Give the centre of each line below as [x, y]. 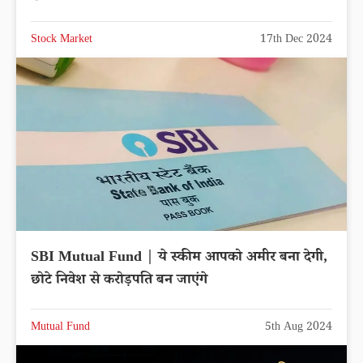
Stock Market [62, 40]
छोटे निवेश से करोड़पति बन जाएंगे [119, 282]
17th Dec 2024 [296, 40]
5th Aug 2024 [299, 329]
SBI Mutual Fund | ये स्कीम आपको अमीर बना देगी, [179, 259]
